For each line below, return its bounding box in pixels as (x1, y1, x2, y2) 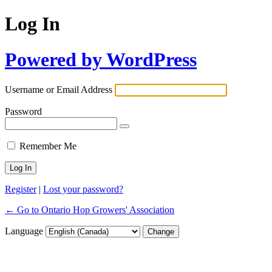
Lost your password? (43, 184, 123, 195)
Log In (5, 13, 60, 35)
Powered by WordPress (5, 48, 197, 70)
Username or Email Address (5, 84, 112, 95)
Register (5, 184, 36, 195)
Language (5, 226, 46, 237)
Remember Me (19, 141, 76, 152)
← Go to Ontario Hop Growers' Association (5, 205, 174, 216)
